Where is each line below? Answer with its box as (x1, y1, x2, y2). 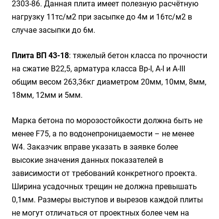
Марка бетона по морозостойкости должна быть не (12, 116, 202, 125)
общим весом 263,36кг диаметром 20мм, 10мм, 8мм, (12, 77, 206, 87)
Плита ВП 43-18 (12, 51, 69, 60)
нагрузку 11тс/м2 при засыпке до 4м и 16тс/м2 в (12, 12, 192, 22)
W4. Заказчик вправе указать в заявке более (12, 142, 178, 152)
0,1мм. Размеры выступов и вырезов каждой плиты (12, 195, 203, 204)
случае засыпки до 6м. (12, 25, 95, 35)
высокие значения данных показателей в (12, 155, 163, 165)
